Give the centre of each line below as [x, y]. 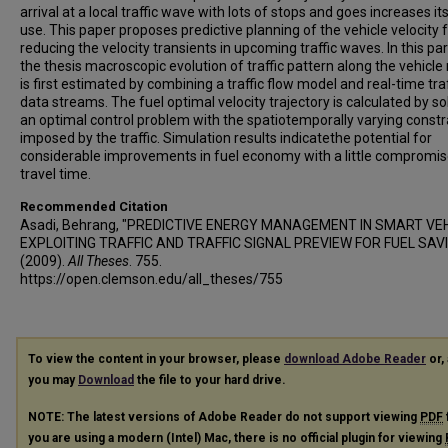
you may [53, 380]
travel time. [55, 174]
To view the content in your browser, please [156, 359]
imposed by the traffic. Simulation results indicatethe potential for [226, 138]
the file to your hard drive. [210, 380]
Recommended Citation [94, 206]
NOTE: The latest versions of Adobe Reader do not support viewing [224, 416]
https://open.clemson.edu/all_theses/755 [151, 279]
